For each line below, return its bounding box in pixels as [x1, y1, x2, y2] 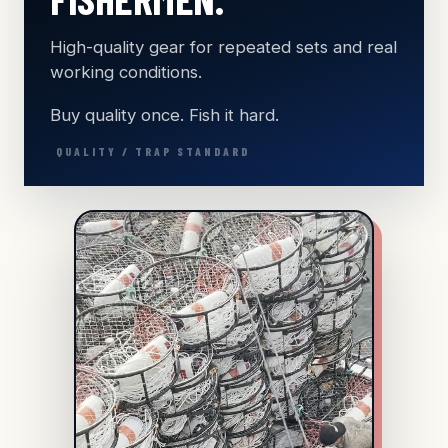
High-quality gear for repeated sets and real [50, 37, 397, 58]
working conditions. [50, 62, 202, 83]
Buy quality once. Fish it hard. [50, 105, 279, 126]
